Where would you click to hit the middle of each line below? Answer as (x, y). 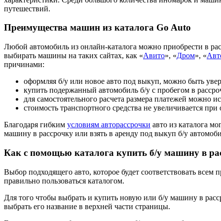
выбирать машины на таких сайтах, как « (74, 56)
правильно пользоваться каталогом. (64, 181)
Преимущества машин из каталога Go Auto (97, 28)
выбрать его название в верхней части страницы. (87, 206)
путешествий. (27, 8)
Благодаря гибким (36, 125)
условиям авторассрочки (109, 125)
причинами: (24, 65)
